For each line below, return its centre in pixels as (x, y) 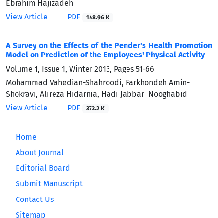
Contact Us (35, 199)
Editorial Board (43, 168)
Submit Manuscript (49, 183)
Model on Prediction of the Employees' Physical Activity (105, 54)
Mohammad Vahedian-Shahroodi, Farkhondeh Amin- (98, 82)
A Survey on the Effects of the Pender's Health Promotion (109, 45)
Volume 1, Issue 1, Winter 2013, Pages (71, 69)
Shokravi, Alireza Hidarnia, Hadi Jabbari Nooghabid (97, 94)
